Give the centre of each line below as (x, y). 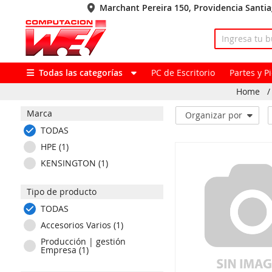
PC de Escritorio (183, 73)
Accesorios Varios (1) (82, 225)
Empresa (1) (64, 250)
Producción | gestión (83, 241)
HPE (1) (54, 147)
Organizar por (213, 115)
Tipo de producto (61, 192)
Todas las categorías (78, 73)
